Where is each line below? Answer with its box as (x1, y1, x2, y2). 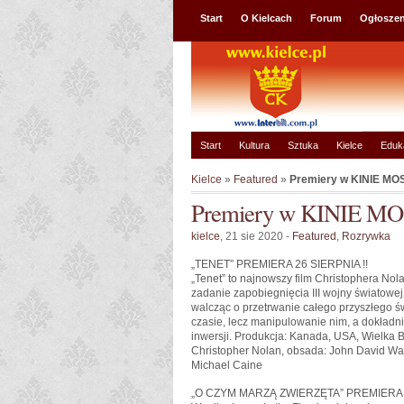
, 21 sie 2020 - (220, 230, 292, 243)
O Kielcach (241, 13, 292, 23)
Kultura (239, 140, 270, 151)
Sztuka (288, 140, 318, 151)
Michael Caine (191, 359, 262, 372)
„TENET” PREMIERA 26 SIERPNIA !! (191, 258, 368, 271)
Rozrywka (342, 230, 390, 243)
